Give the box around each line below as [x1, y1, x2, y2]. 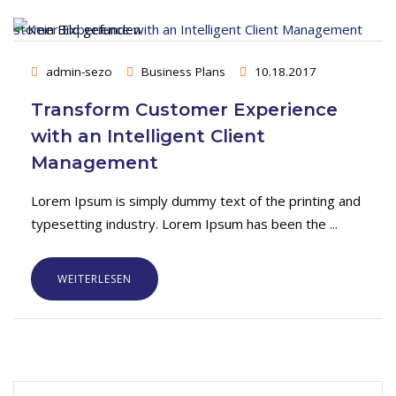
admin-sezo [46, 64, 112, 80]
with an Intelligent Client [31, 126, 265, 147]
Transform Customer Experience [31, 99, 338, 120]
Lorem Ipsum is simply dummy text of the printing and [31, 192, 361, 209]
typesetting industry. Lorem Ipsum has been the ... [31, 215, 338, 232]
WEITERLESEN [57, 271, 132, 286]
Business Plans [141, 64, 225, 80]
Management [31, 152, 158, 173]
